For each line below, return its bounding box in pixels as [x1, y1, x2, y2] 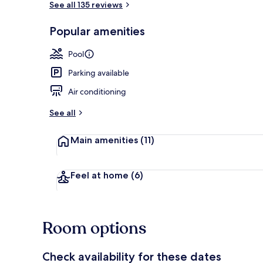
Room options [42, 217, 146, 240]
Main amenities [70, 134, 138, 146]
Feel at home [70, 169, 129, 181]
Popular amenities [49, 23, 145, 38]
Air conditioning [68, 86, 126, 97]
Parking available [68, 67, 129, 78]
